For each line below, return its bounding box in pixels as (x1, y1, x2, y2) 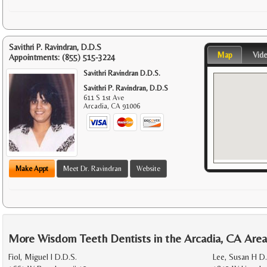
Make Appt (15, 164, 48, 173)
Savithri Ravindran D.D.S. (83, 69, 161, 78)
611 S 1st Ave (83, 94, 125, 103)
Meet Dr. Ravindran (63, 164, 122, 173)
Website (136, 164, 160, 173)
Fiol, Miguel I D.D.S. (8, 252, 77, 262)
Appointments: (9, 52, 62, 63)
